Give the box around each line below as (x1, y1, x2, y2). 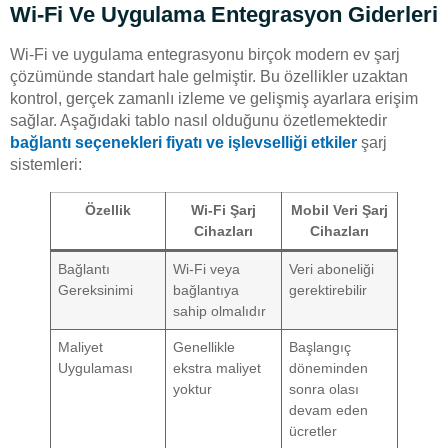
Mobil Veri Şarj (291, 201, 388, 218)
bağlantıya (173, 281, 240, 298)
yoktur (173, 380, 213, 397)
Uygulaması (58, 359, 134, 376)
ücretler (289, 422, 338, 439)
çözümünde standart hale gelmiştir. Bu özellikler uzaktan (10, 67, 408, 85)
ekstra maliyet (173, 359, 262, 376)
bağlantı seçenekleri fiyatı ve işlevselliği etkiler (10, 133, 357, 151)
